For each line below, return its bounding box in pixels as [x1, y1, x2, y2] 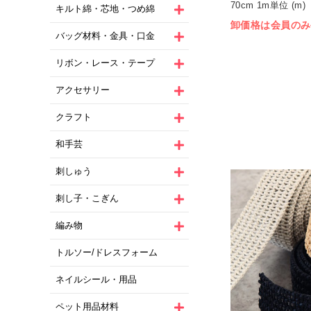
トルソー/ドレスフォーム [56, 247, 158, 258]
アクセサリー [56, 85, 110, 96]
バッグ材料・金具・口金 [56, 31, 155, 42]
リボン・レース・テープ [56, 58, 155, 69]
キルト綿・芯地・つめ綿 [56, 3, 155, 15]
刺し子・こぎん [56, 193, 119, 204]
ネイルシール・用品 [56, 274, 137, 285]
